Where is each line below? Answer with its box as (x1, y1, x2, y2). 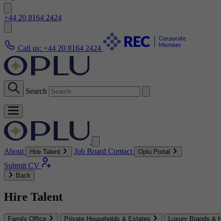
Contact (108, 147, 132, 155)
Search (26, 87, 47, 95)
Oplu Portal (138, 148, 170, 155)
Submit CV (4, 161, 39, 170)
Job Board (74, 147, 106, 155)
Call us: (18, 44, 41, 52)
